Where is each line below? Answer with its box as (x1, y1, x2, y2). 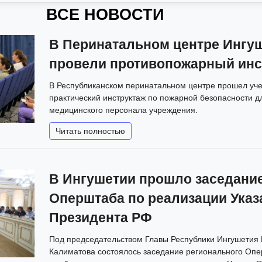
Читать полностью (56, 126, 125, 136)
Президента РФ (49, 210, 152, 225)
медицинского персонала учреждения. (49, 105, 198, 115)
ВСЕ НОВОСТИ (46, 5, 164, 23)
